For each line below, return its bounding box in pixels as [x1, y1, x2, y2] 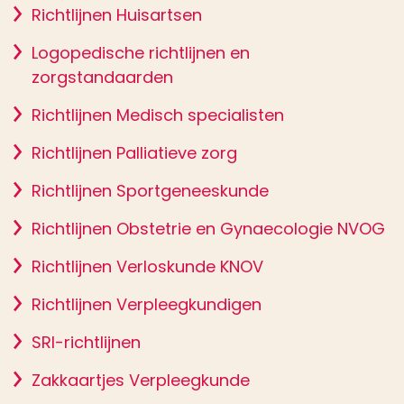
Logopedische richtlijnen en [32, 41, 250, 64]
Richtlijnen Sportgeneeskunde [32, 179, 269, 202]
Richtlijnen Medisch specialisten [32, 104, 284, 126]
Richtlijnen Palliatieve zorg [32, 142, 237, 164]
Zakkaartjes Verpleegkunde [32, 369, 250, 391]
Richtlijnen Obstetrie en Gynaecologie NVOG [32, 217, 385, 240]
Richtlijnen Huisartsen [32, 4, 202, 26]
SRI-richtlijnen [32, 331, 141, 353]
